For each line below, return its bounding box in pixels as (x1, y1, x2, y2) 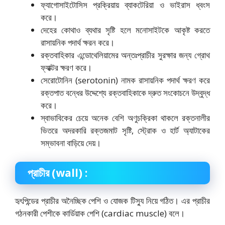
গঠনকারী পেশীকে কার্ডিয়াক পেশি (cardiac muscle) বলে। (15, 207, 185, 219)
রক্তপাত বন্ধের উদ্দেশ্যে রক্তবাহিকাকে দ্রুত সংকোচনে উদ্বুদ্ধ (41, 86, 210, 98)
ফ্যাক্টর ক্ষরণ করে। (41, 61, 92, 73)
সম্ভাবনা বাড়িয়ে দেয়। (41, 137, 101, 149)
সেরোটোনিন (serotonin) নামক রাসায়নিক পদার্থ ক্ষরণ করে (41, 74, 210, 86)
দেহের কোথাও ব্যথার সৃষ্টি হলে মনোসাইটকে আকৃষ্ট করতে (41, 24, 210, 36)
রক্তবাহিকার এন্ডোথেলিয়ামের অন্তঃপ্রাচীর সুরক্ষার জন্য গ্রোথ (41, 49, 210, 61)
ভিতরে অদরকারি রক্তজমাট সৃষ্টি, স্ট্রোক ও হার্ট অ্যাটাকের (41, 124, 210, 136)
